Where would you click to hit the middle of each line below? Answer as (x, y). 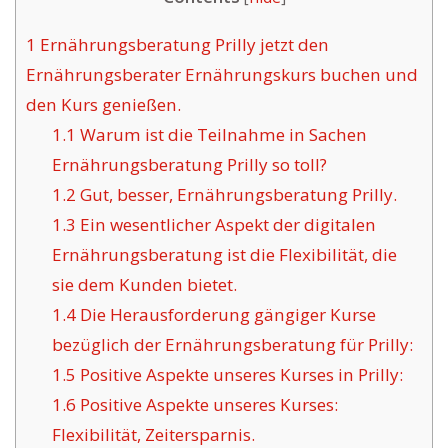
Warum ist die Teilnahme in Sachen (221, 135)
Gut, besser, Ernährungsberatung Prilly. (236, 195)
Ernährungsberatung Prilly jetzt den (182, 45)
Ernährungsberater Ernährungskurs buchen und (222, 75)
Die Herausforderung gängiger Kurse (225, 315)
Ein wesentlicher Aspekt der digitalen (225, 225)
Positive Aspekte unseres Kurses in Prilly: (239, 375)
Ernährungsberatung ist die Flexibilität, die (224, 255)
